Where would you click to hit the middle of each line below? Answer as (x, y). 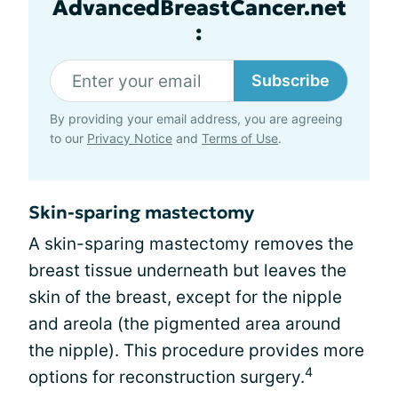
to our (68, 139)
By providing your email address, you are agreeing (196, 119)
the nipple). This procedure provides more (196, 351)
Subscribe (291, 81)
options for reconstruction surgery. (167, 378)
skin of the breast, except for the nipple (185, 298)
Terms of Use (240, 139)
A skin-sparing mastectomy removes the (191, 244)
